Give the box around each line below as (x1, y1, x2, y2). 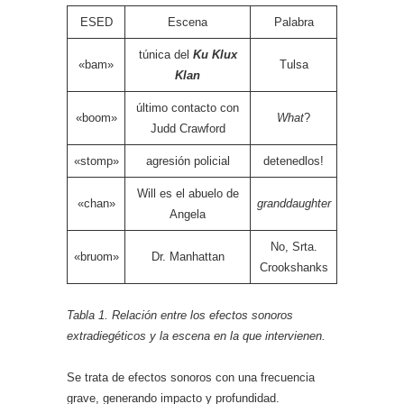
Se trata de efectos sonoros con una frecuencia (67, 371, 315, 384)
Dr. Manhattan (151, 250, 225, 263)
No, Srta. (270, 240, 317, 253)
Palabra (273, 15, 314, 29)
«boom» (75, 111, 117, 124)
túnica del (138, 48, 193, 61)
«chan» (77, 197, 115, 210)
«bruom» (73, 250, 119, 263)
